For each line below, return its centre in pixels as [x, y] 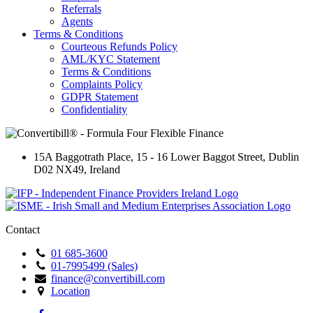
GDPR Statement [100, 96]
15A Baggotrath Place [82, 156]
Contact [23, 229]
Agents [77, 21]
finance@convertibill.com [108, 278]
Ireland [105, 169]
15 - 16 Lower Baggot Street [199, 156]
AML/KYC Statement [111, 59]
